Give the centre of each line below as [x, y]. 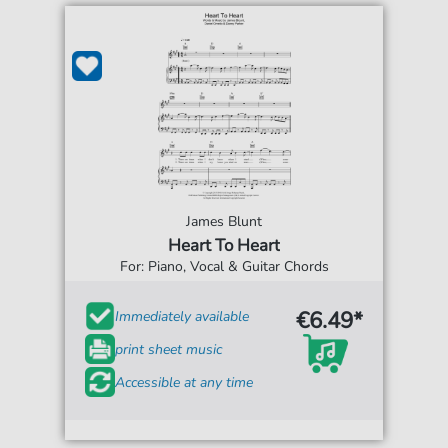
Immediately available [182, 316]
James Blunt [224, 221]
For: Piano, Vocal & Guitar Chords [224, 266]
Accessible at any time [184, 382]
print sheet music [169, 349]
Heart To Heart [224, 245]
